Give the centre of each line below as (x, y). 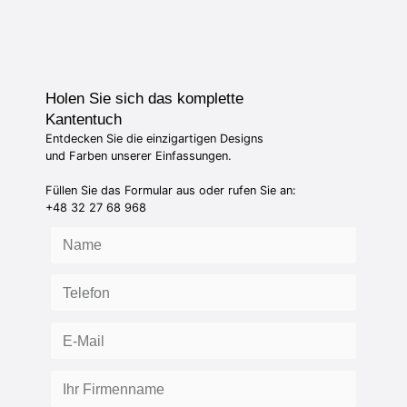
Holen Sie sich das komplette (144, 99)
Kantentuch (84, 120)
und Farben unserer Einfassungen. (139, 156)
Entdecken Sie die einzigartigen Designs (154, 139)
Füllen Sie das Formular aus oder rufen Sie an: (171, 191)
